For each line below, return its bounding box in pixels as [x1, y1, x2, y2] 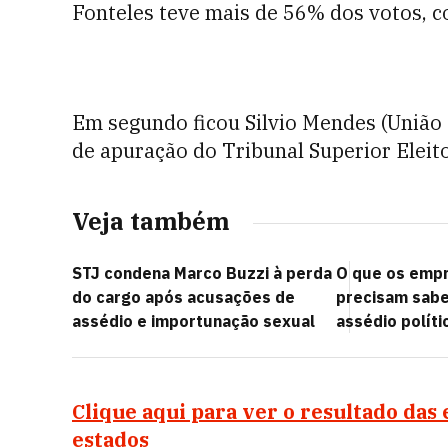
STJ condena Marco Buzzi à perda [72, 263, 332, 283]
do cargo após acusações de [72, 287, 295, 307]
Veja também [72, 205, 229, 237]
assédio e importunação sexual [72, 311, 315, 331]
